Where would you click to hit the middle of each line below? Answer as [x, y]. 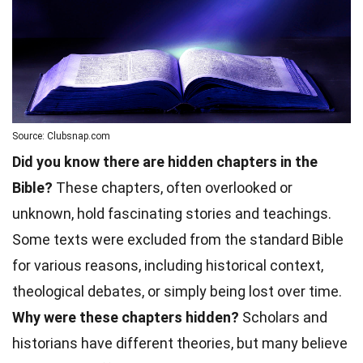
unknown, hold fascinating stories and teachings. [172, 214]
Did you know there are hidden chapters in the [165, 162]
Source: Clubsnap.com [61, 137]
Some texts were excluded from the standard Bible [178, 240]
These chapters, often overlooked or [173, 188]
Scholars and [283, 318]
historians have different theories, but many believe [180, 344]
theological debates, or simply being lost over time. [177, 292]
